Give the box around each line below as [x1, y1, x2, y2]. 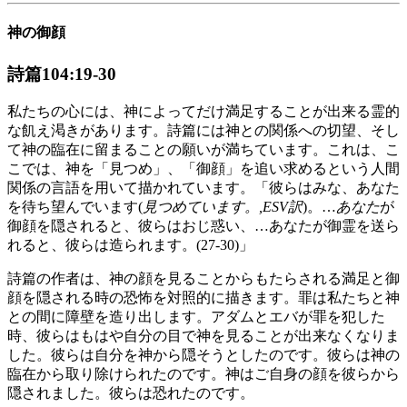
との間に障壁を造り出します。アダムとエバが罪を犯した [7, 309, 385, 325]
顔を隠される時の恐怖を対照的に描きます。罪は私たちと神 [7, 290, 400, 306]
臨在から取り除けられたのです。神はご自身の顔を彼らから [7, 366, 400, 382]
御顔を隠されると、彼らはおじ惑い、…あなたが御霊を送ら [7, 218, 400, 234]
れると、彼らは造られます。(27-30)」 [7, 237, 253, 253]
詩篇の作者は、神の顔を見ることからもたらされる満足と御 [7, 271, 400, 287]
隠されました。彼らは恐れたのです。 [7, 385, 254, 402]
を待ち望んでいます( [7, 199, 143, 215]
